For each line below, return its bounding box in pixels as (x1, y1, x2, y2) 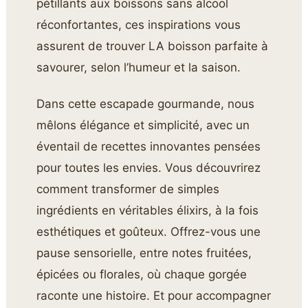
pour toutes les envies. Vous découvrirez (36, 161, 261, 175)
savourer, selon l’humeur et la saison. (36, 60, 241, 74)
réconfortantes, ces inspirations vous (36, 17, 241, 32)
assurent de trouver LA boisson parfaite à (36, 38, 269, 53)
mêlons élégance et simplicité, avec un (36, 118, 250, 133)
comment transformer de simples (36, 182, 220, 197)
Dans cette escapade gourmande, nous (36, 97, 255, 111)
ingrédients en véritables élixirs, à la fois (36, 203, 259, 218)
